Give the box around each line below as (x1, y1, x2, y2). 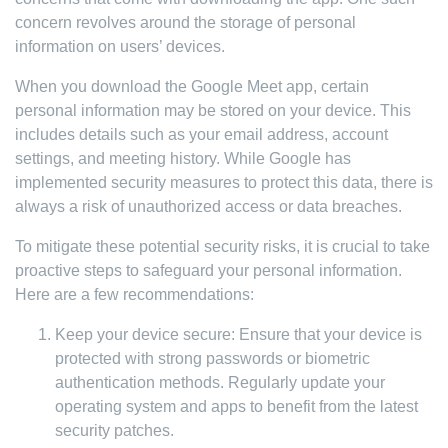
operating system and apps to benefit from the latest (55, 398, 418, 415)
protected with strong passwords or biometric (55, 350, 370, 367)
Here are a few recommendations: (15, 286, 254, 303)
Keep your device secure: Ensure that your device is (55, 326, 422, 343)
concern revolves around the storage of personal (15, 14, 356, 31)
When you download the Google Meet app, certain (15, 78, 369, 95)
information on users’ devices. (15, 38, 225, 55)
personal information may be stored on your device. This (15, 102, 411, 119)
